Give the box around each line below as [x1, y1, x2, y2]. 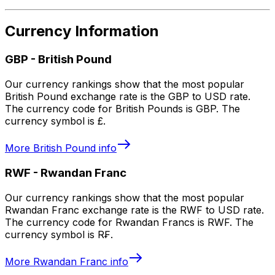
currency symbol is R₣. [5, 228, 113, 241]
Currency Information [5, 22, 159, 41]
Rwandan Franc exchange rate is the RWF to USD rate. [5, 203, 264, 216]
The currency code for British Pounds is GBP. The [5, 103, 240, 115]
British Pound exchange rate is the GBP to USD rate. [5, 90, 250, 103]
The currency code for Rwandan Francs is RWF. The [5, 215, 254, 228]
